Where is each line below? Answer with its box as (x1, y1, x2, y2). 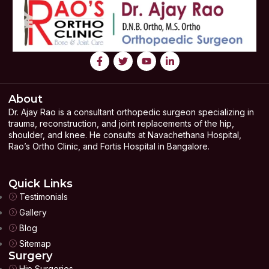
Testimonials (19, 191, 68, 202)
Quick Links (8, 177, 73, 190)
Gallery (19, 207, 47, 217)
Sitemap (19, 238, 51, 249)
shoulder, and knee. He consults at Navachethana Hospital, (8, 129, 241, 140)
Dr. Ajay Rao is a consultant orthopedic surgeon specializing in (8, 106, 254, 117)
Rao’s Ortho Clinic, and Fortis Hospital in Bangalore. (8, 141, 210, 151)
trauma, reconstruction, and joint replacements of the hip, (8, 118, 234, 128)
